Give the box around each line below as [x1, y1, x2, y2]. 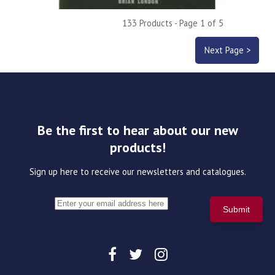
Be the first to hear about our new [37, 122, 238, 139]
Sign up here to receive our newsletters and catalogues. [29, 166, 246, 178]
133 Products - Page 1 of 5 [122, 17, 223, 29]
